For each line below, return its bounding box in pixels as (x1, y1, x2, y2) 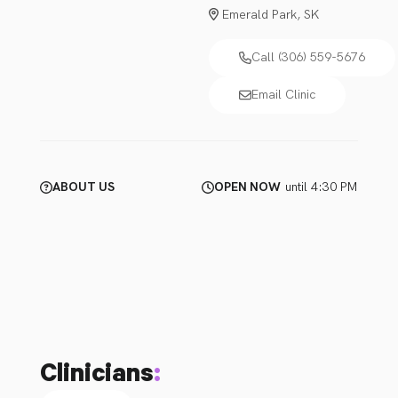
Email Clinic (251, 87, 315, 103)
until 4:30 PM (285, 179, 358, 195)
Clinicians (40, 354, 154, 389)
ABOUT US (52, 179, 115, 195)
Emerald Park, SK (221, 7, 319, 23)
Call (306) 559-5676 (251, 50, 365, 66)
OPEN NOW (214, 179, 281, 195)
